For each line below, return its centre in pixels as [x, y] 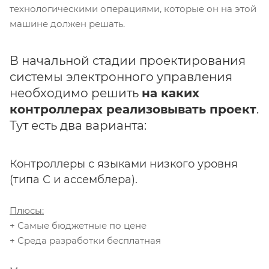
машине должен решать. [67, 24]
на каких [171, 93]
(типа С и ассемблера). [74, 180]
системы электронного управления [121, 77]
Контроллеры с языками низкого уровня [124, 164]
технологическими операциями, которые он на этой [133, 9]
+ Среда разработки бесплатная [85, 241]
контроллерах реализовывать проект [133, 110]
